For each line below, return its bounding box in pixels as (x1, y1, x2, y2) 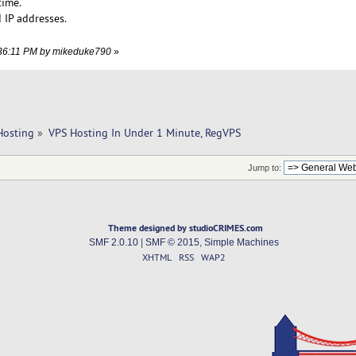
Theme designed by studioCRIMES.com (108, 222, 264, 234)
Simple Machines (203, 238, 279, 248)
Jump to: (247, 163, 281, 173)
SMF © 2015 (145, 238, 199, 248)
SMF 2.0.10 (88, 238, 138, 248)
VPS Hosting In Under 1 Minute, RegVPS (48, 125, 241, 140)
